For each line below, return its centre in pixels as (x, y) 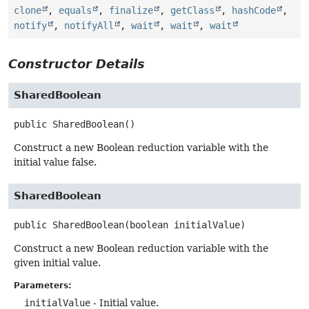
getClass (192, 10)
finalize (131, 10)
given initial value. (57, 262)
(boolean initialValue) (185, 225)
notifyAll (89, 25)
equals (75, 10)
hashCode (254, 10)
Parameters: (43, 285)
